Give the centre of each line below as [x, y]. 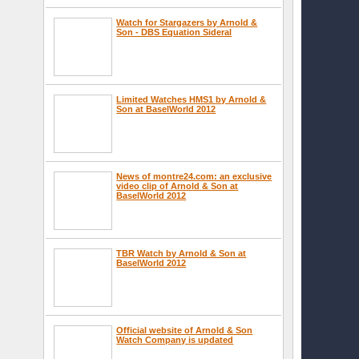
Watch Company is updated [175, 339]
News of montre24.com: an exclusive [194, 176]
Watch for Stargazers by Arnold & [187, 22]
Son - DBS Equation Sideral [174, 32]
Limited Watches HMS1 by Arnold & [192, 99]
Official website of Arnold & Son [185, 330]
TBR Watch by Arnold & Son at [182, 253]
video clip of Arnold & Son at [177, 186]
